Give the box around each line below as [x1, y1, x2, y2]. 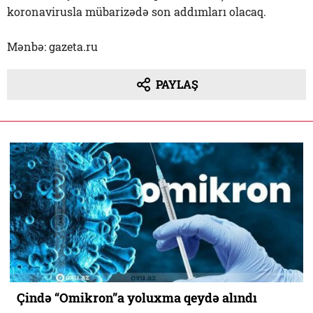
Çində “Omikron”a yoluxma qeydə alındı [17, 289, 257, 306]
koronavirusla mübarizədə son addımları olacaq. [7, 3, 266, 19]
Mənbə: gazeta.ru [7, 38, 98, 54]
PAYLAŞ [155, 76, 198, 92]
